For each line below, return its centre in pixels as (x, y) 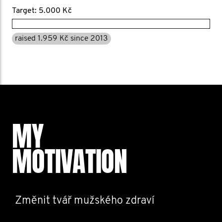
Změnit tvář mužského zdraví (85, 201)
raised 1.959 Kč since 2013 (61, 39)
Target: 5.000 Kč (42, 11)
